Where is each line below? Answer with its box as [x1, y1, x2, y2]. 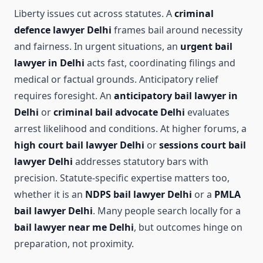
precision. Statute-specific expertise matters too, [14, 171, 230, 185]
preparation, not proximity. [14, 237, 134, 251]
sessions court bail [159, 139, 246, 152]
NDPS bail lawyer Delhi [85, 188, 192, 201]
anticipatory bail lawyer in [114, 89, 238, 103]
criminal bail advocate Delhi [53, 106, 185, 119]
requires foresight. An [14, 89, 114, 103]
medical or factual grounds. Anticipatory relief [14, 73, 218, 86]
